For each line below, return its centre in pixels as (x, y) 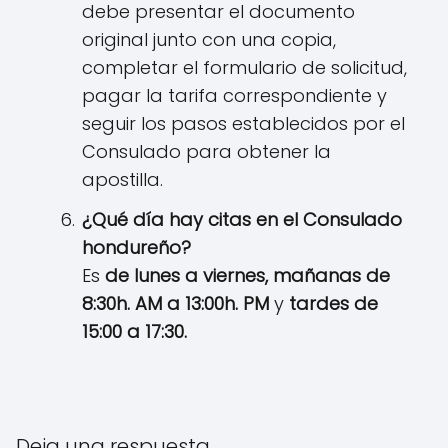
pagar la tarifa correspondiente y (234, 96)
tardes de (333, 304)
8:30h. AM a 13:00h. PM (175, 304)
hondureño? (136, 248)
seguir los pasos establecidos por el (243, 124)
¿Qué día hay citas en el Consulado (242, 220)
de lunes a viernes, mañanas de (247, 276)
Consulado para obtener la (206, 152)
